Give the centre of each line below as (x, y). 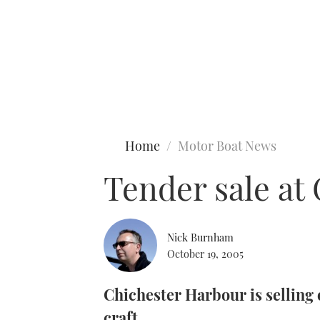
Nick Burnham (200, 237)
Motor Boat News (227, 146)
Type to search (41, 70)
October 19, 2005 (205, 253)
